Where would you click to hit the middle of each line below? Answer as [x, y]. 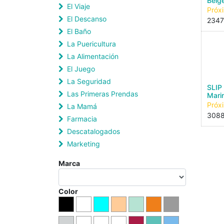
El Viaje [78, 6]
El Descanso [87, 19]
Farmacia [82, 119]
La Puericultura [91, 44]
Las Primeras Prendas [102, 94]
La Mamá [82, 106]
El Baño [79, 31]
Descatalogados [93, 131]
